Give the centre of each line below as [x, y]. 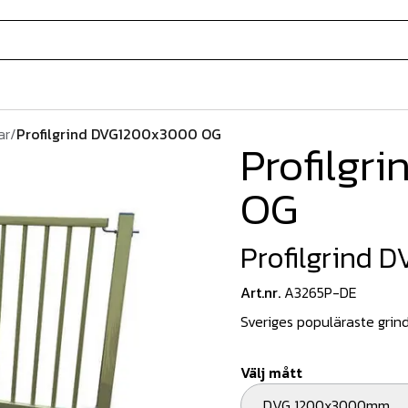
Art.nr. [260, 292]
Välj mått [271, 372]
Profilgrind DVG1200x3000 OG [119, 134]
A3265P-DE [321, 292]
